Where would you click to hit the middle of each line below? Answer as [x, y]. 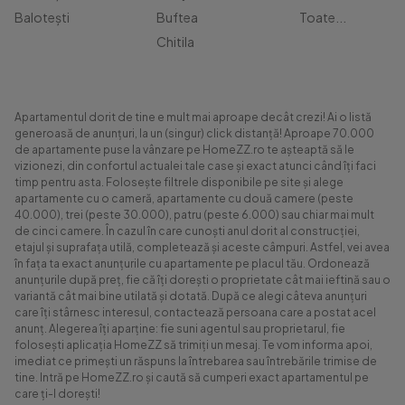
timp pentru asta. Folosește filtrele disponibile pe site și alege [179, 182]
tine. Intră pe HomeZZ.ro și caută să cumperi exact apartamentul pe [192, 377]
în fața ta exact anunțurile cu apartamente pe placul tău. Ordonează [192, 264]
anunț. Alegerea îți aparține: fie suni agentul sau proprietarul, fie [180, 329]
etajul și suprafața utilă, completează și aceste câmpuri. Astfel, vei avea [202, 247]
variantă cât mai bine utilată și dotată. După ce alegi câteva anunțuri [191, 296]
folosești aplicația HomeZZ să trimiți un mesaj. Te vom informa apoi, [193, 345]
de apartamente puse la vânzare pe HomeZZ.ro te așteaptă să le [184, 150]
